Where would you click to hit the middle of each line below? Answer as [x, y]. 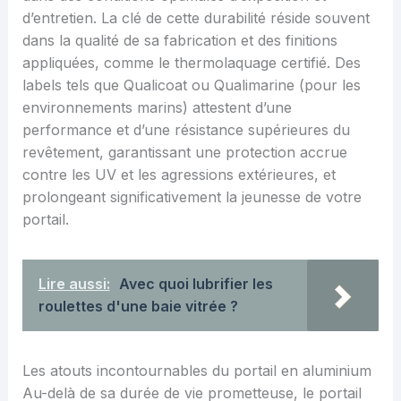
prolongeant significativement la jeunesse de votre [192, 196]
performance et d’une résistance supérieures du [186, 129]
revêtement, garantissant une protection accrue [184, 152]
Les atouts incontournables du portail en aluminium [196, 370]
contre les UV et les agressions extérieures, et [179, 174]
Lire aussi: [74, 283]
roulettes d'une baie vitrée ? [138, 306]
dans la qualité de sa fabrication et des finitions [179, 40]
